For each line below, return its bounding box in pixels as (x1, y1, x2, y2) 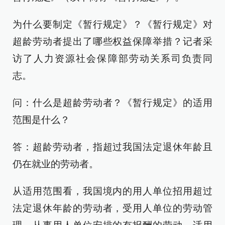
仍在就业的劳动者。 (13, 159, 98, 169)
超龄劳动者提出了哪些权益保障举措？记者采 (13, 36, 212, 47)
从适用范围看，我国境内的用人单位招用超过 (13, 186, 212, 196)
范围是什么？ (13, 115, 70, 125)
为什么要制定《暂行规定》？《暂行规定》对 (13, 19, 212, 30)
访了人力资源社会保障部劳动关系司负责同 (13, 53, 212, 64)
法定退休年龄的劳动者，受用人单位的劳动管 (13, 203, 212, 213)
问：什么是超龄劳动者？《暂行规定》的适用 (13, 97, 212, 108)
